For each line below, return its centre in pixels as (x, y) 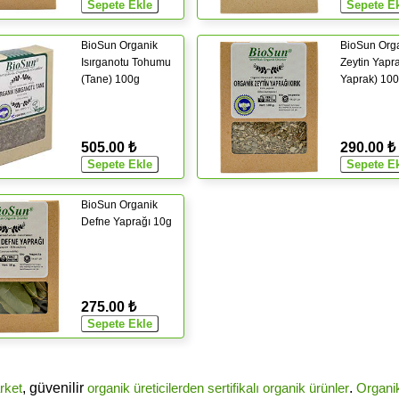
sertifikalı (233, 388)
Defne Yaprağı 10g (126, 221)
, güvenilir (54, 388)
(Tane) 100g (110, 79)
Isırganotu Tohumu (126, 62)
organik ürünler (305, 388)
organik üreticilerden (145, 388)
